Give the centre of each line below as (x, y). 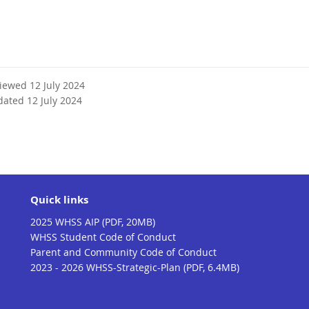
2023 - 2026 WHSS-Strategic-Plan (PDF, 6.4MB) (135, 267)
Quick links (59, 200)
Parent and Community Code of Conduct (123, 252)
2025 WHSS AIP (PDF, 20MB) (93, 222)
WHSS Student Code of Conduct (103, 237)
